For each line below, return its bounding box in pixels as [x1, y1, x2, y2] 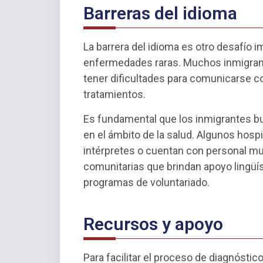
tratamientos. [83, 88, 146, 101]
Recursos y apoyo [83, 213, 223, 234]
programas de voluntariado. [83, 176, 210, 188]
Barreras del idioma [83, 3, 237, 24]
